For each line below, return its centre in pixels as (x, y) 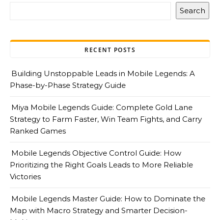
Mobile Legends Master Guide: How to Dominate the (108, 199)
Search (192, 11)
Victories (25, 177)
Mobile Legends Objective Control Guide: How (96, 153)
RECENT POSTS (110, 50)
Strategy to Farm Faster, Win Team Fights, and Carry (106, 119)
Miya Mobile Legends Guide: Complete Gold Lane (102, 107)
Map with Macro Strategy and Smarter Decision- (99, 210)
